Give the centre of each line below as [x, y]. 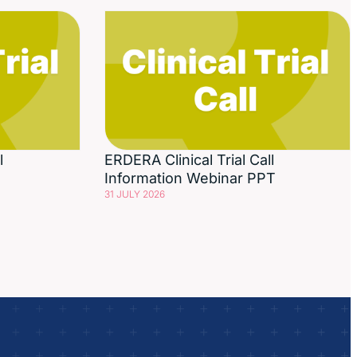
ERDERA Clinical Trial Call [189, 160]
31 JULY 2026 [134, 194]
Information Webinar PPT [190, 178]
